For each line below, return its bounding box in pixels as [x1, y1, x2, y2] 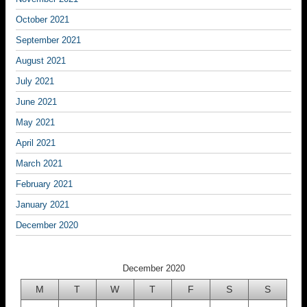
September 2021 [16, 35, 81, 46]
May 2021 [16, 117, 55, 128]
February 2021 [16, 179, 73, 190]
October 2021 [16, 14, 69, 25]
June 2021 [16, 97, 57, 108]
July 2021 [16, 76, 54, 87]
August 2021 [16, 56, 66, 66]
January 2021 [16, 199, 69, 210]
